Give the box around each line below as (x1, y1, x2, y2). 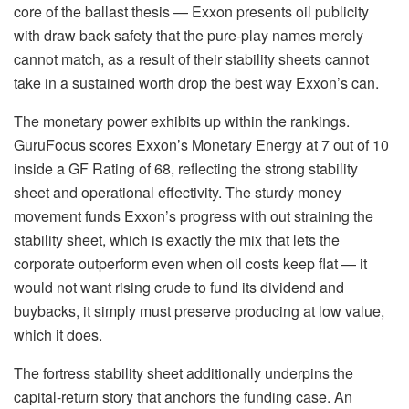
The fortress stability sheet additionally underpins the (14, 362, 353, 383)
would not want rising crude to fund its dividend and (14, 276, 344, 298)
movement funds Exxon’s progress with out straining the (14, 204, 373, 226)
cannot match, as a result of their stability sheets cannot (14, 47, 369, 69)
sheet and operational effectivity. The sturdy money (14, 181, 341, 203)
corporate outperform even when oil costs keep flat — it (14, 252, 367, 274)
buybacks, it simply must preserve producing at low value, (14, 299, 384, 321)
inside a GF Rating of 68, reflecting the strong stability (14, 157, 358, 179)
